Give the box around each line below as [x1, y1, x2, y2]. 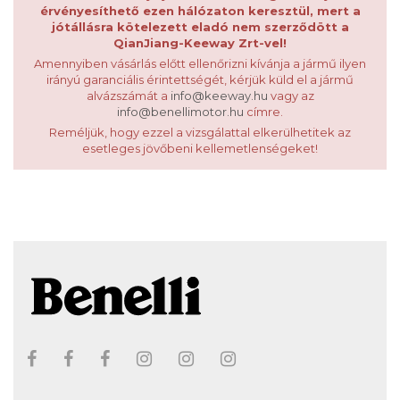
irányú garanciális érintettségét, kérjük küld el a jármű [46, 72, 354, 87]
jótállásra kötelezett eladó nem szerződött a [51, 20, 349, 35]
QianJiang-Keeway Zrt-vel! [113, 36, 287, 51]
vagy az [267, 88, 314, 104]
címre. [244, 104, 283, 120]
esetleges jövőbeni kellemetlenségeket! [82, 141, 318, 156]
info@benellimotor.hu [117, 104, 244, 120]
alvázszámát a [86, 88, 171, 104]
